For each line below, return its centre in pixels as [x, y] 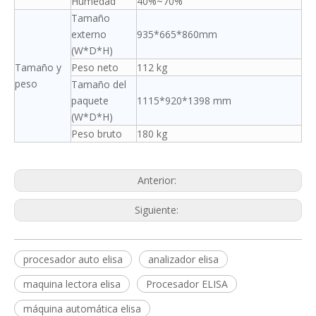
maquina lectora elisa [72, 284]
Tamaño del [99, 85]
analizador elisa [183, 260]
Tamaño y [38, 68]
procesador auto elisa [73, 260]
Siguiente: [158, 210]
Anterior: [158, 181]
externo [89, 35]
